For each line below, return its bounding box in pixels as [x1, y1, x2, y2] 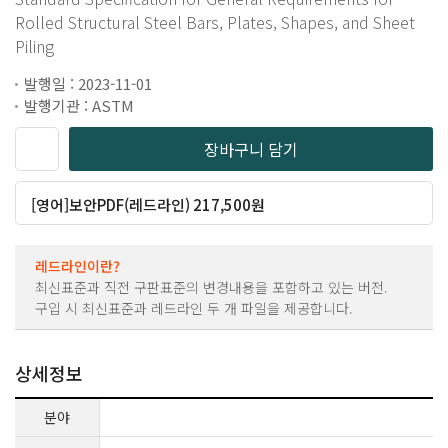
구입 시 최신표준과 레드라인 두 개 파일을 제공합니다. [35, 297, 353, 318]
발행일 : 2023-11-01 [24, 72, 152, 94]
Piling [15, 33, 54, 58]
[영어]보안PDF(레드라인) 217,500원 [31, 193, 266, 215]
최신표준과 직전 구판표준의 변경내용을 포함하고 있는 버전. [35, 276, 388, 297]
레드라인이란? [35, 255, 120, 276]
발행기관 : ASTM [24, 94, 134, 116]
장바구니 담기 [204, 136, 298, 161]
